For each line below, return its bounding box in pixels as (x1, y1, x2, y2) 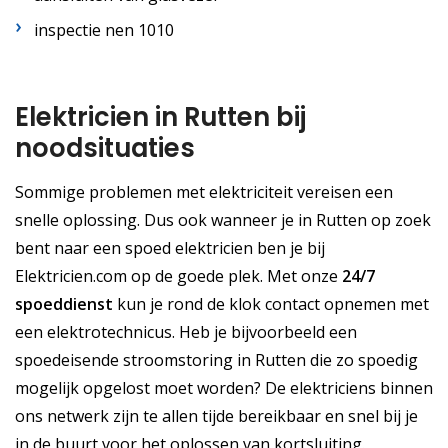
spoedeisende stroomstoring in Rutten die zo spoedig (15, 349, 418, 372)
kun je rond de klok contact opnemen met (113, 293, 429, 316)
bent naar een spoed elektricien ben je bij (15, 237, 325, 260)
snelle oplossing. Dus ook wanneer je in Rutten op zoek (15, 209, 431, 232)
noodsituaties (15, 130, 195, 167)
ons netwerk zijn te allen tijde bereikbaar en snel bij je (15, 405, 418, 428)
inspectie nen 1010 (34, 18, 175, 41)
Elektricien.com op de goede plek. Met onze (15, 265, 342, 288)
